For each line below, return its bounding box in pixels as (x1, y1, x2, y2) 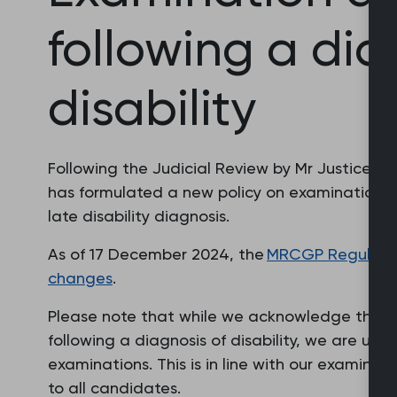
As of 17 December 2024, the (48, 245, 267, 263)
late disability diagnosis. (48, 206, 230, 225)
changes (48, 269, 113, 287)
